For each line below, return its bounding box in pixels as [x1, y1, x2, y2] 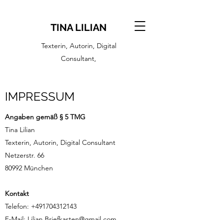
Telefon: [5, 202, 31, 211]
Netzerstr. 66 [5, 151, 44, 160]
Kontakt [5, 189, 29, 198]
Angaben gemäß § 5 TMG [5, 112, 85, 121]
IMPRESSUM [5, 89, 75, 104]
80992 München [5, 164, 53, 172]
